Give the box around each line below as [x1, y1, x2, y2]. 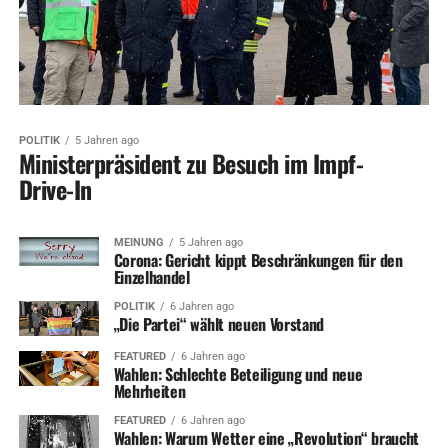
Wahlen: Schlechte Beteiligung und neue [113, 361, 363, 386]
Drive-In [18, 170, 92, 207]
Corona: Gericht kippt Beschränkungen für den [113, 247, 403, 272]
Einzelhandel [113, 264, 190, 289]
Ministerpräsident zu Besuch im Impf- [18, 144, 364, 181]
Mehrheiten [113, 378, 186, 403]
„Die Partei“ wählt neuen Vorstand [113, 311, 325, 336]
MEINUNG [113, 235, 164, 249]
